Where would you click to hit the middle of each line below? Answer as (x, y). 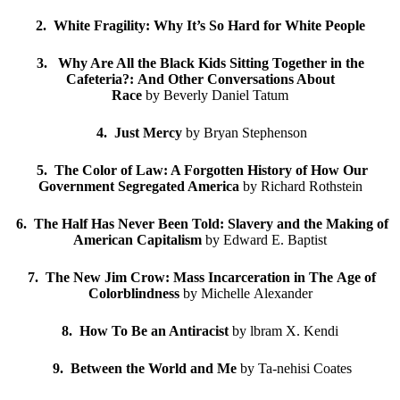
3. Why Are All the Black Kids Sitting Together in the (200, 63)
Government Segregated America (138, 186)
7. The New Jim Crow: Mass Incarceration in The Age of (202, 277)
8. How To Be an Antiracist (145, 331)
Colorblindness (133, 293)
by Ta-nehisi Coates (294, 368)
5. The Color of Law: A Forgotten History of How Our (202, 170)
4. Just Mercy (141, 133)
